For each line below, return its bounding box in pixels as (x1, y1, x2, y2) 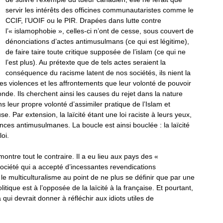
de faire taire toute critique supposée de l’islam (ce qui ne (5, 48, 186, 56)
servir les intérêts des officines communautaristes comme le (5, 6, 194, 14)
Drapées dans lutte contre (77, 16, 161, 24)
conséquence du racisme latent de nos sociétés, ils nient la (5, 69, 191, 77)
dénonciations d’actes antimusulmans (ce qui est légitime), (5, 37, 189, 45)
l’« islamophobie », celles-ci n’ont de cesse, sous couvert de (5, 27, 194, 35)
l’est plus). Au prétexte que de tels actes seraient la (5, 58, 166, 66)
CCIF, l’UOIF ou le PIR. (5, 16, 78, 24)
